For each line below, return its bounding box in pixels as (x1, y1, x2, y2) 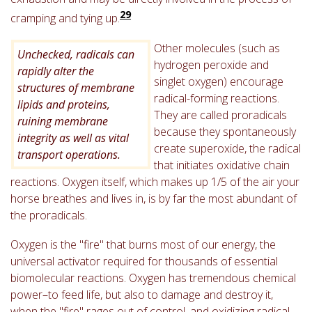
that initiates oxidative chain (154, 157, 290, 173)
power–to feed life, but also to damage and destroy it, (10, 286, 273, 302)
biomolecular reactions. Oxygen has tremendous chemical (10, 270, 296, 286)
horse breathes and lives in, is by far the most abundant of (10, 190, 297, 206)
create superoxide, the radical (154, 140, 301, 156)
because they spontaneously (154, 123, 296, 139)
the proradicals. (10, 207, 87, 223)
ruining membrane (17, 113, 108, 129)
